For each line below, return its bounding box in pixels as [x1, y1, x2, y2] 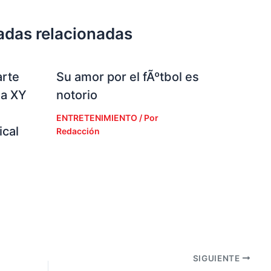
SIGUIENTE [192, 253, 243, 263]
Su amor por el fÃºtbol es [56, 69, 199, 84]
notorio [56, 87, 97, 102]
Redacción [56, 125, 100, 136]
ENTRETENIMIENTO [56, 112, 137, 123]
